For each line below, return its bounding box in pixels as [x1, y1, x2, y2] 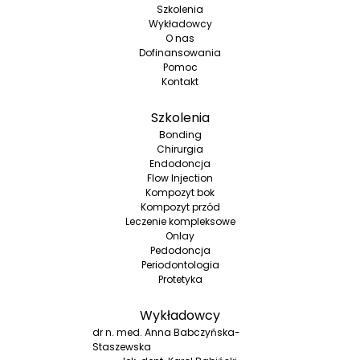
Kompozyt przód [140, 200, 220, 215]
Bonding [158, 128, 202, 142]
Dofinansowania [139, 46, 221, 60]
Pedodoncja [149, 243, 211, 258]
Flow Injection [147, 171, 213, 186]
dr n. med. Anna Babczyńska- [92, 325, 240, 340]
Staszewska [92, 340, 151, 354]
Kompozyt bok [145, 186, 215, 200]
